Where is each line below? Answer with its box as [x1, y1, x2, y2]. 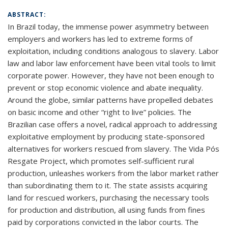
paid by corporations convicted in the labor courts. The [8, 217, 198, 227]
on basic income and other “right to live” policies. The [8, 107, 191, 117]
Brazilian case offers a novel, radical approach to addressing [8, 119, 217, 129]
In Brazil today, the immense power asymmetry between [8, 21, 209, 32]
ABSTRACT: [8, 10, 48, 19]
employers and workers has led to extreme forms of [8, 34, 192, 44]
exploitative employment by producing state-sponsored [8, 131, 205, 141]
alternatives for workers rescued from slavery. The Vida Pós [8, 144, 219, 154]
